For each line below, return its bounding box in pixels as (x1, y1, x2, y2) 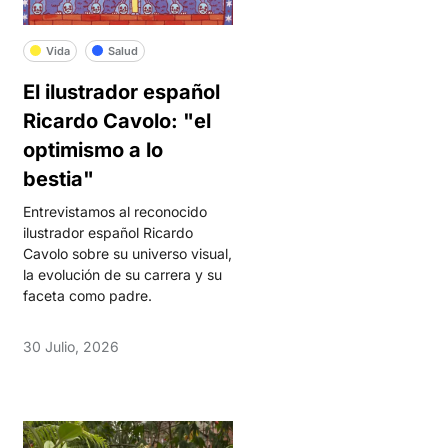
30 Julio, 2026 (22, 338, 119, 355)
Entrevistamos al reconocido (22, 203, 207, 220)
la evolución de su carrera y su (22, 266, 222, 283)
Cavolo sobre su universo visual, (22, 245, 232, 262)
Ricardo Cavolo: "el (22, 109, 211, 133)
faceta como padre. (22, 287, 152, 304)
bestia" (22, 167, 94, 191)
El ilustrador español (22, 80, 220, 104)
